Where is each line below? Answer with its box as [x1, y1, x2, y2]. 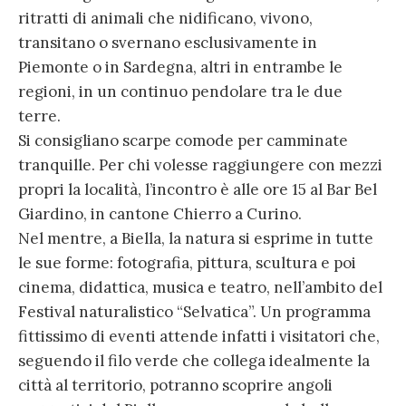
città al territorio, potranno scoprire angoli [18, 374, 333, 395]
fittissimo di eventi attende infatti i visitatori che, [18, 325, 380, 346]
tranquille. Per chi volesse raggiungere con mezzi [18, 154, 382, 175]
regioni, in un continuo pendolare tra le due [18, 81, 343, 101]
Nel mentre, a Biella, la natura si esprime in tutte [18, 227, 373, 248]
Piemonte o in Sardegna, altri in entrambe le [18, 56, 343, 77]
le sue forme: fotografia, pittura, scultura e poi [18, 252, 356, 273]
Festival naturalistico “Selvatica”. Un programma [18, 301, 371, 322]
